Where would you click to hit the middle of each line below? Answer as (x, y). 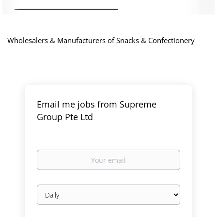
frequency (53, 198)
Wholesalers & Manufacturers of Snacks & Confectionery (102, 40)
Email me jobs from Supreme (97, 104)
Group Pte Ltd (65, 117)
